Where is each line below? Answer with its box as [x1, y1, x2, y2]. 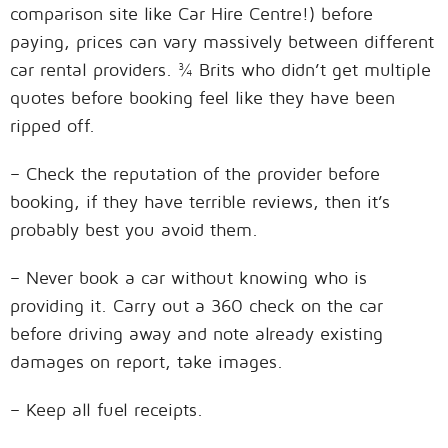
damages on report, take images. [10, 350, 283, 372]
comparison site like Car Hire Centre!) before [10, 2, 373, 24]
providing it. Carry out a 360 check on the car [10, 294, 383, 316]
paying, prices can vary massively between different [10, 30, 434, 52]
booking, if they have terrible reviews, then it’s [10, 190, 390, 212]
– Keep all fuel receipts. [10, 398, 203, 420]
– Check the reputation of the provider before [10, 162, 380, 184]
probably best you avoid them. [10, 218, 258, 240]
